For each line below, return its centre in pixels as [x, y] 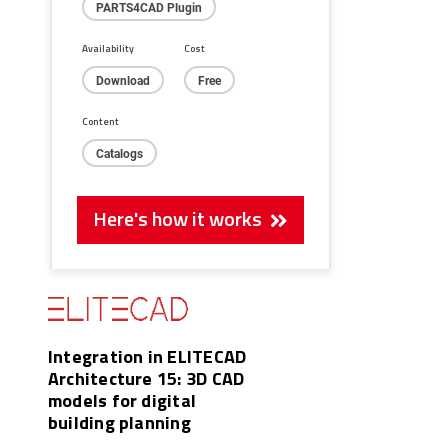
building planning [119, 421]
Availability [108, 48]
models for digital [122, 399]
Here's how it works [182, 218]
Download [123, 80]
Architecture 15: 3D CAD [146, 377]
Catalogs [119, 153]
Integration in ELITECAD [147, 355]
